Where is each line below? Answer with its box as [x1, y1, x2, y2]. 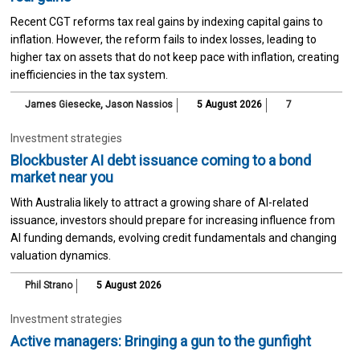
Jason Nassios [104, 98, 173, 110]
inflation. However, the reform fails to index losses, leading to [10, 32, 317, 46]
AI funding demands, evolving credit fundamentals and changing [10, 231, 337, 244]
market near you [10, 168, 113, 186]
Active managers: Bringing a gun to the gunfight [10, 332, 311, 350]
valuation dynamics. [10, 248, 111, 262]
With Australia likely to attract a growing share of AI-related [10, 195, 309, 209]
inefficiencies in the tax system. [10, 67, 168, 81]
